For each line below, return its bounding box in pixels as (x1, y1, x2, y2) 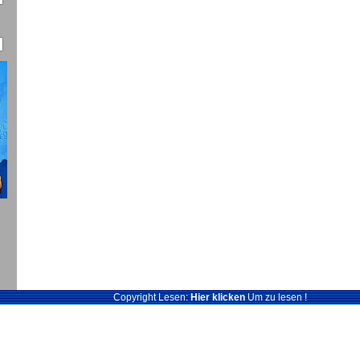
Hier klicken (190, 292, 245, 303)
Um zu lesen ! (244, 292, 307, 303)
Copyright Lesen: (112, 292, 190, 303)
